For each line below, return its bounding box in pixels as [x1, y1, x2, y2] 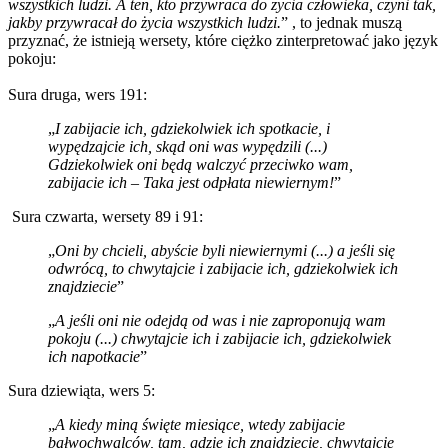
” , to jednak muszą [281, 13, 402, 31]
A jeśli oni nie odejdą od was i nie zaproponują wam [55, 311, 386, 329]
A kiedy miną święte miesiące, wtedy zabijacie [55, 415, 345, 433]
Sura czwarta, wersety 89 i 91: [8, 207, 203, 225]
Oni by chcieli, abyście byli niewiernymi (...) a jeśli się [55, 241, 395, 259]
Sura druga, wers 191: [8, 85, 147, 103]
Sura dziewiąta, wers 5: [8, 381, 155, 399]
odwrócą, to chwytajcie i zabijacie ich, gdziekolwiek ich [48, 259, 398, 277]
